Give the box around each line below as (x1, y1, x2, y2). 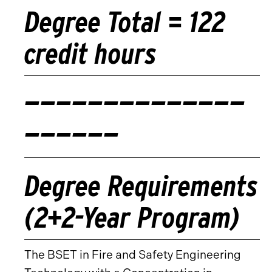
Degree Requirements (24, 168, 258, 203)
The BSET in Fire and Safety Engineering (24, 248, 241, 262)
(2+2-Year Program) (24, 200, 240, 235)
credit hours (24, 36, 157, 71)
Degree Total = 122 (24, 4, 226, 39)
